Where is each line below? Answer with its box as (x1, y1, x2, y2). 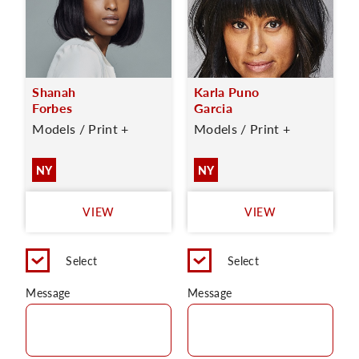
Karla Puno (194, 83, 260, 101)
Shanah (32, 83, 76, 101)
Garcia (194, 99, 232, 117)
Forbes (32, 99, 73, 117)
